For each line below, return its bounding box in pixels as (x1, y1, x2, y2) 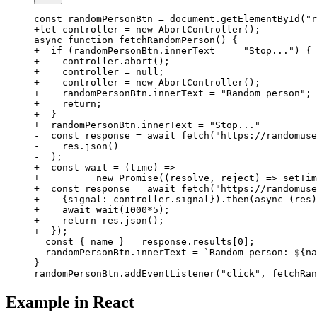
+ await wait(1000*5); (34, 204, 170, 216)
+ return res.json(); (34, 215, 164, 226)
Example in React (6, 293, 134, 312)
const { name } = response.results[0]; (34, 236, 255, 248)
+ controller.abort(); (34, 56, 170, 67)
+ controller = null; (34, 67, 164, 78)
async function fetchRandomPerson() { (34, 35, 238, 46)
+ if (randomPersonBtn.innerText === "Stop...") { (34, 45, 311, 57)
